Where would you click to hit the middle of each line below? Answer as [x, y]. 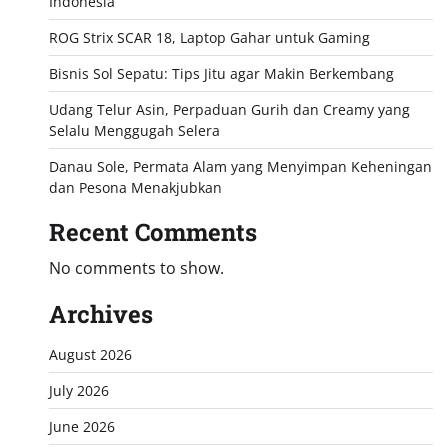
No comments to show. [136, 268]
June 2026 [81, 426]
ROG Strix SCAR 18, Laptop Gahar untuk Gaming [209, 37]
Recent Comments [152, 232]
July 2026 [78, 390]
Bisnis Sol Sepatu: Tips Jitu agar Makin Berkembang [221, 73]
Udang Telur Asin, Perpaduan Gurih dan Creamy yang [229, 109]
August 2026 [90, 354]
